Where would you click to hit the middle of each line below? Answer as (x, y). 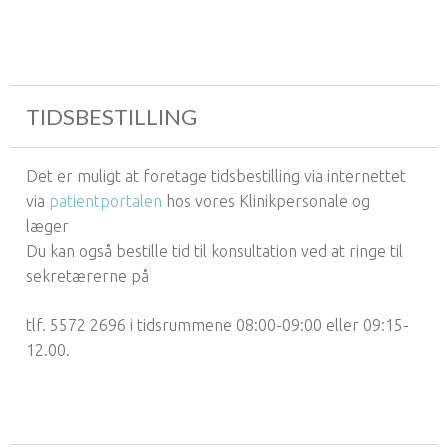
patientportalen (105, 200)
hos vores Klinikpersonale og (266, 200)
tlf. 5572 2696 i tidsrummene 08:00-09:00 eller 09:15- (217, 324)
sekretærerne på (87, 275)
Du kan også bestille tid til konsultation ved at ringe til (214, 250)
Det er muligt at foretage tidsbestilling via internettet (216, 175)
